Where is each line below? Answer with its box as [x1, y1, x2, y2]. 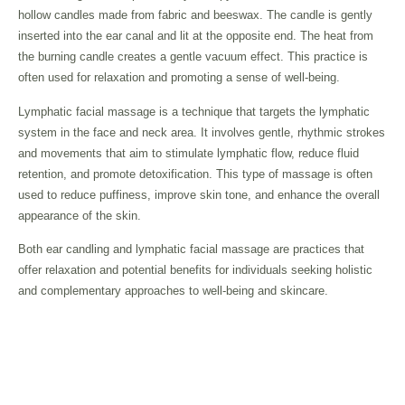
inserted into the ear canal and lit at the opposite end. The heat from [18, 29, 373, 43]
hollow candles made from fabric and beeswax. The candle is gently [18, 8, 372, 23]
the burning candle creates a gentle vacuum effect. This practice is [18, 50, 368, 64]
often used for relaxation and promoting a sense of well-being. [18, 71, 340, 85]
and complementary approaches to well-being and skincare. [18, 283, 328, 297]
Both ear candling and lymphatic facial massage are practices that [18, 241, 364, 256]
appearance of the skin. [18, 208, 141, 222]
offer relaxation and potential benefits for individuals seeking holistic [18, 262, 372, 277]
